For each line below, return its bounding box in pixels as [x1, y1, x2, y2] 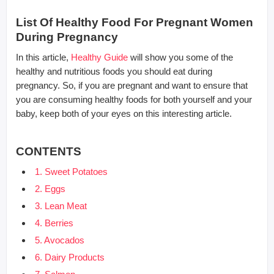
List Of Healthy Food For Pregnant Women [16, 15, 253, 29]
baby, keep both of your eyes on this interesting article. [16, 108, 232, 119]
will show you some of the [128, 51, 233, 62]
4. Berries [35, 217, 73, 228]
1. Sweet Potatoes [35, 166, 108, 177]
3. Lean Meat [35, 200, 87, 211]
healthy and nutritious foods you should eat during [16, 65, 212, 76]
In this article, [16, 51, 71, 62]
